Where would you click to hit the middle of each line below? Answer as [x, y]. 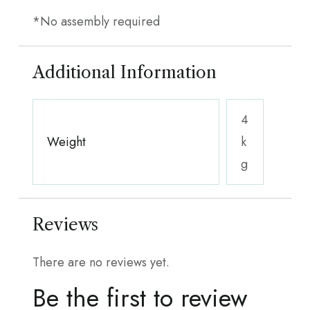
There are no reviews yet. [101, 262]
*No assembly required [96, 21]
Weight [66, 142]
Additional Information [124, 72]
